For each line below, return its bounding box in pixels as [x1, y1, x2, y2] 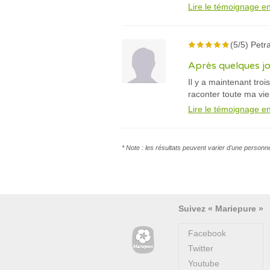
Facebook [188, 228, 226, 238]
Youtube [188, 259, 219, 268]
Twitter [188, 243, 213, 253]
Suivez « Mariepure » [178, 204, 263, 213]
